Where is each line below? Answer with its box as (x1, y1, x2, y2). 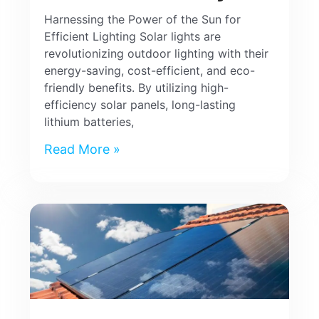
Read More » (44, 141, 121, 157)
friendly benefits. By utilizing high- (44, 80, 229, 95)
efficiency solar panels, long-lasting (44, 97, 236, 112)
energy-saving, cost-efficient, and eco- (44, 63, 256, 78)
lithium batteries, (44, 114, 135, 129)
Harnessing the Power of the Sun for (44, 11, 241, 26)
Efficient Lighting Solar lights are (44, 28, 221, 43)
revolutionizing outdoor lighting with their (44, 46, 269, 61)
